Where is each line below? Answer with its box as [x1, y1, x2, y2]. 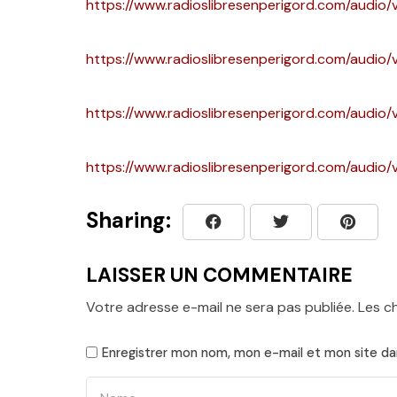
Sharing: [86, 206, 171, 236]
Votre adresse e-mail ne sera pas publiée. [86, 298, 354, 317]
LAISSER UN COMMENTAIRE [86, 262, 353, 289]
